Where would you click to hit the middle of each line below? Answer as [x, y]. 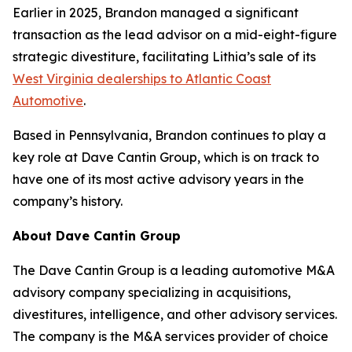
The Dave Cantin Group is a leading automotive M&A [174, 271]
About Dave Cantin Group [97, 236]
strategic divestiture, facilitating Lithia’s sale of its [164, 57]
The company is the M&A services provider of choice [170, 337]
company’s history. [68, 202]
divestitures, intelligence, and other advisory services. [175, 315]
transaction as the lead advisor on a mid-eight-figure [175, 35]
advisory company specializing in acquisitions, [152, 293]
